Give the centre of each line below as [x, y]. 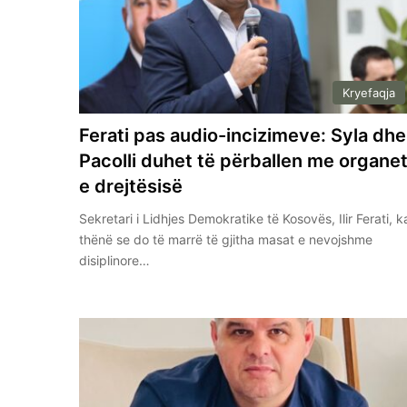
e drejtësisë [131, 187]
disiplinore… [115, 261]
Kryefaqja [368, 93]
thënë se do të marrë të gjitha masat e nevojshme [226, 240]
